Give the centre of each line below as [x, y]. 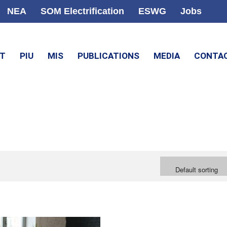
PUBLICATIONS [108, 56]
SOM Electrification [82, 11]
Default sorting [197, 169]
